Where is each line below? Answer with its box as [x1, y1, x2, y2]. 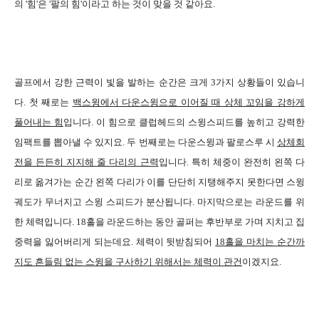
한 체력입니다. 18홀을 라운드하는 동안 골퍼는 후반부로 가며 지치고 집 [14, 216, 305, 227]
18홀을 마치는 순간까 [215, 236, 305, 247]
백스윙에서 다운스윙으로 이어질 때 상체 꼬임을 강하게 [72, 96, 305, 108]
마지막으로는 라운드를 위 [197, 196, 305, 207]
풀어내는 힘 [14, 116, 63, 127]
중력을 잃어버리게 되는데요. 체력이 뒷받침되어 [14, 236, 216, 247]
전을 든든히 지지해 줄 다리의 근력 [14, 156, 159, 167]
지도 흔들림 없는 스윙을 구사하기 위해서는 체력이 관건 [14, 256, 242, 267]
